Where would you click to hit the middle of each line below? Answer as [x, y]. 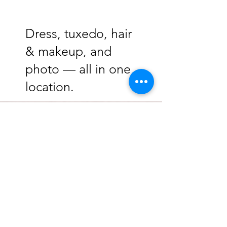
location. [50, 87]
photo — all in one [78, 69]
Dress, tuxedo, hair [79, 33]
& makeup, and [68, 51]
